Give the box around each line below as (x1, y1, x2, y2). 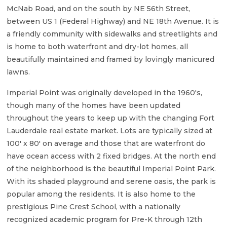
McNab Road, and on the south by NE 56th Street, (7, 4, 190, 14)
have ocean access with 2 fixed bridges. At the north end (7, 152, 216, 161)
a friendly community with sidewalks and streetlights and (7, 29, 217, 39)
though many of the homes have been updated (7, 101, 180, 110)
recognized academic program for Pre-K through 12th (7, 215, 202, 224)
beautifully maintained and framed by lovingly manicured (7, 55, 214, 64)
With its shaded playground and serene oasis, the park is (7, 177, 216, 186)
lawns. (7, 67, 30, 77)
